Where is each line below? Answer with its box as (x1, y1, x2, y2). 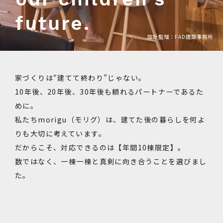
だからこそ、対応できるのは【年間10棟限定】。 (15, 142, 186, 152)
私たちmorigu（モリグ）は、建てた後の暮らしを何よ (15, 114, 206, 124)
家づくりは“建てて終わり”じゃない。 (15, 72, 146, 83)
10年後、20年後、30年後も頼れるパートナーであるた (15, 86, 204, 97)
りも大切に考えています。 (15, 128, 106, 138)
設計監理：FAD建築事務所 (147, 32, 213, 40)
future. (15, 11, 91, 34)
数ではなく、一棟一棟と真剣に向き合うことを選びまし (15, 156, 207, 166)
